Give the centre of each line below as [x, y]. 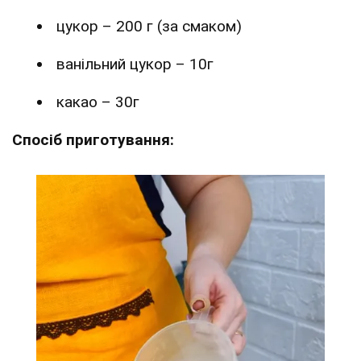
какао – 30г [98, 102]
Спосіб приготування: [93, 140]
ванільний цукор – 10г [135, 64]
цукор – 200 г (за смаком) [149, 27]
